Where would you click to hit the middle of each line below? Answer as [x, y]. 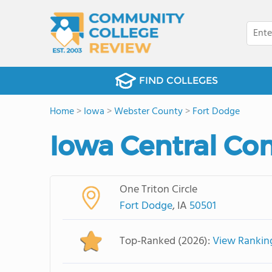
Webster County [148, 112]
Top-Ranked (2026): [166, 241]
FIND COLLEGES [178, 80]
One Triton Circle [158, 189]
